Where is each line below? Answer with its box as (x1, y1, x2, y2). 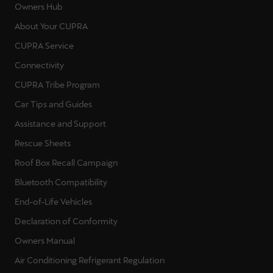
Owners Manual (15, 236, 75, 246)
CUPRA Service (15, 41, 74, 51)
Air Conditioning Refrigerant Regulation (15, 255, 165, 266)
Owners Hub (15, 2, 62, 12)
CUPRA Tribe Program (15, 80, 100, 90)
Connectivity (15, 60, 64, 71)
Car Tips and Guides (15, 99, 92, 110)
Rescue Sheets (15, 138, 71, 149)
